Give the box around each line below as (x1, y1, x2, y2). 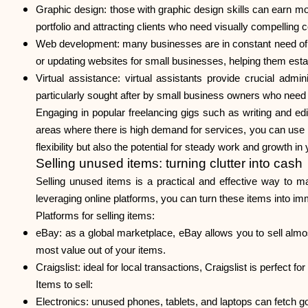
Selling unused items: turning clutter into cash (36, 156, 302, 170)
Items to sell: (36, 279, 93, 290)
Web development (36, 38, 118, 49)
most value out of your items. (36, 245, 166, 256)
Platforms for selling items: (36, 210, 155, 221)
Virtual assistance (36, 73, 118, 84)
